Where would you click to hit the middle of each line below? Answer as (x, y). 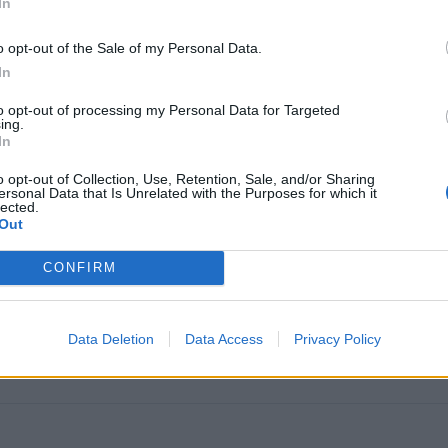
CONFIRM (79, 267)
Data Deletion (110, 338)
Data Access (223, 338)
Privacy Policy (337, 338)
